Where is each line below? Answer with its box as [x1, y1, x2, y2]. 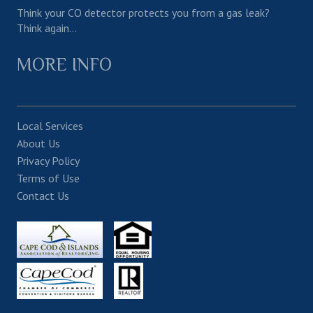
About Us [17, 136, 60, 151]
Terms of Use [17, 171, 80, 186]
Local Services [17, 119, 83, 133]
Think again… [17, 21, 77, 36]
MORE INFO [17, 54, 112, 75]
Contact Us [17, 189, 69, 203]
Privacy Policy [17, 154, 80, 168]
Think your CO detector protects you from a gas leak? [17, 6, 270, 20]
